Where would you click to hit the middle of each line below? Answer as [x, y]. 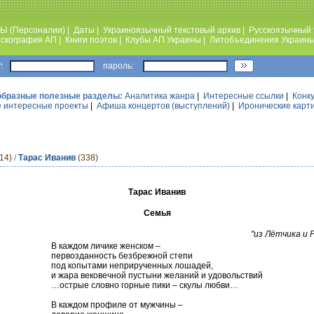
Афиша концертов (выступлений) [163, 106]
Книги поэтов [91, 40]
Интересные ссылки [244, 96]
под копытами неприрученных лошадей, [132, 265]
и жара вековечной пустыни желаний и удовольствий [157, 275]
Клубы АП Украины [163, 40]
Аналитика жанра [160, 96]
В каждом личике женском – [106, 246]
